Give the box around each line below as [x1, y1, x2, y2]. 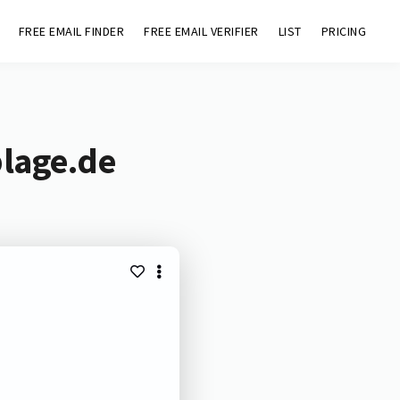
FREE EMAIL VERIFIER [144, 23, 259, 39]
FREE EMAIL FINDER [18, 23, 125, 39]
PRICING [321, 23, 367, 39]
